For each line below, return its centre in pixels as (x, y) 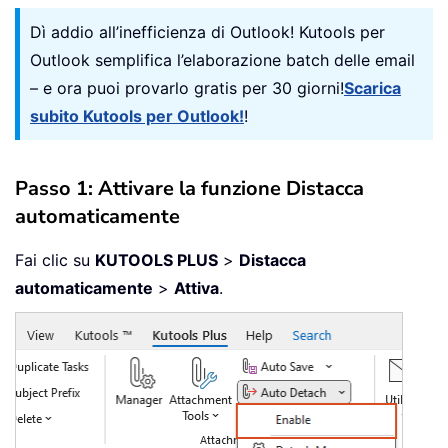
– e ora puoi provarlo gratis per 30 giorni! (187, 88)
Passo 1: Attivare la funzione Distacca (189, 189)
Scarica (372, 88)
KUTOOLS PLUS (156, 260)
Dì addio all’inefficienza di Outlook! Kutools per (207, 32)
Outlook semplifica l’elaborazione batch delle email (222, 60)
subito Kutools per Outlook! (137, 116)
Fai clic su (55, 260)
